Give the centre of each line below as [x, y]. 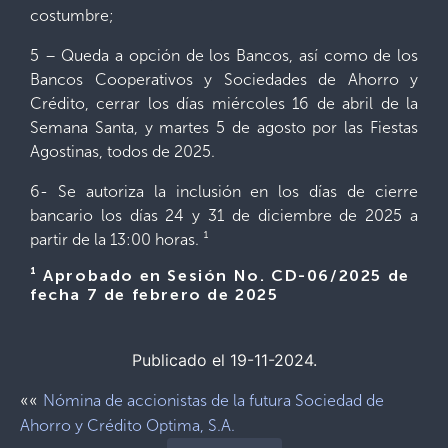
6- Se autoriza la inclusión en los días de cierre [224, 191]
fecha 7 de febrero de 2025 [154, 296]
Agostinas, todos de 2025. [122, 151]
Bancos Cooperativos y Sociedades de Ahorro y [224, 79]
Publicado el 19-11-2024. [224, 360]
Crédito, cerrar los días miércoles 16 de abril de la [224, 103]
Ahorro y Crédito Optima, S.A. [127, 425]
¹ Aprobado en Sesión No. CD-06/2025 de [220, 277]
